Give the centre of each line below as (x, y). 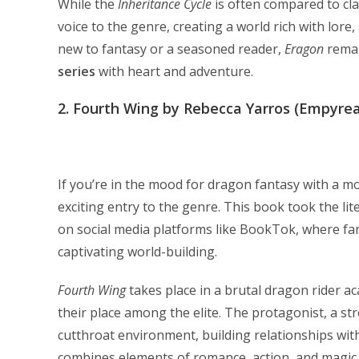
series (77, 71)
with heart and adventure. (174, 71)
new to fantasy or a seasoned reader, (171, 49)
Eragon (304, 49)
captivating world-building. (137, 252)
